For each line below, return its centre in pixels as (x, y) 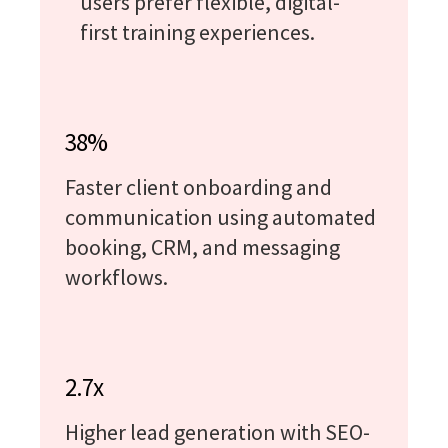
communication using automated (220, 216)
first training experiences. (197, 31)
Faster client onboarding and (198, 186)
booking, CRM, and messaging (202, 246)
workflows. (116, 276)
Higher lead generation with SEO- (217, 431)
